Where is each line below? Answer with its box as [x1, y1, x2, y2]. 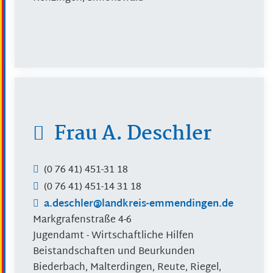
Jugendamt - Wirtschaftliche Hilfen [33, 227, 194, 245]
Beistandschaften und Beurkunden [33, 243, 195, 261]
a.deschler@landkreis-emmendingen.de [44, 195, 233, 213]
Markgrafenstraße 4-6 [33, 211, 132, 229]
